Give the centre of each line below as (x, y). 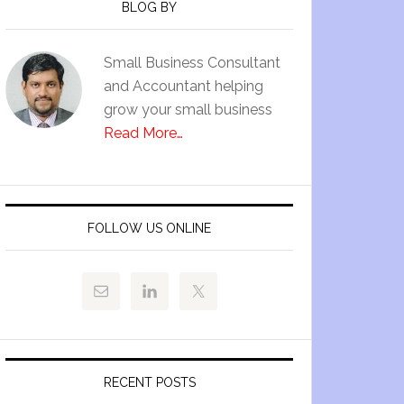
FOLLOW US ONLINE (149, 228)
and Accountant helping (184, 86)
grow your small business (188, 110)
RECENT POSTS (149, 382)
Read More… (143, 133)
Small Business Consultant (192, 63)
